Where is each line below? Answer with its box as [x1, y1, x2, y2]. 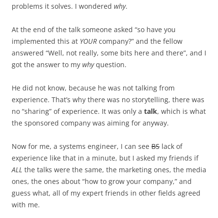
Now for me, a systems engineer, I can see [12, 142, 151, 151]
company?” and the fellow [97, 36, 182, 46]
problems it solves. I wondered [12, 1, 114, 11]
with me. [12, 200, 40, 209]
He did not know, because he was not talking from [12, 83, 175, 92]
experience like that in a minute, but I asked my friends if [12, 153, 199, 163]
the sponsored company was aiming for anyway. [12, 118, 169, 127]
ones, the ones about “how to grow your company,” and [12, 177, 192, 186]
